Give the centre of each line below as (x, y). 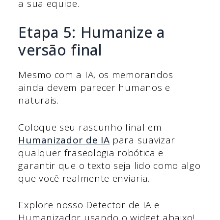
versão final (60, 50)
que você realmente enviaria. (84, 178)
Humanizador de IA (64, 140)
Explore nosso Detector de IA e (89, 205)
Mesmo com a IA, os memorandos (96, 75)
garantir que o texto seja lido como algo (110, 165)
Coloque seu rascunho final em (90, 127)
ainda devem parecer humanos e (94, 88)
